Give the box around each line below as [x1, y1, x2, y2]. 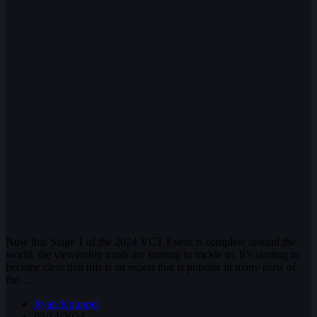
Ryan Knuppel [34, 297, 99, 310]
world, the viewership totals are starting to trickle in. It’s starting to [6, 248, 299, 260]
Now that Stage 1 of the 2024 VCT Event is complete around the [6, 235, 296, 248]
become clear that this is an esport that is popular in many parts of [6, 260, 296, 273]
